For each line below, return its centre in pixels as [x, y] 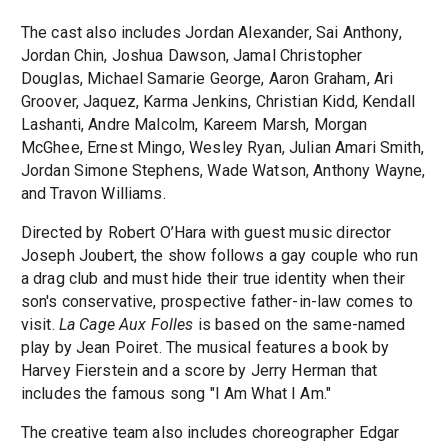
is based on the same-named [299, 325]
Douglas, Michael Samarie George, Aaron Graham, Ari [207, 79]
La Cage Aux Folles [126, 325]
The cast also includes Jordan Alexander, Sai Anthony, [211, 33]
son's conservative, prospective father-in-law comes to [216, 302]
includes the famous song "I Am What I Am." [176, 394]
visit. [39, 325]
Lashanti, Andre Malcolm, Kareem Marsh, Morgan [194, 125]
